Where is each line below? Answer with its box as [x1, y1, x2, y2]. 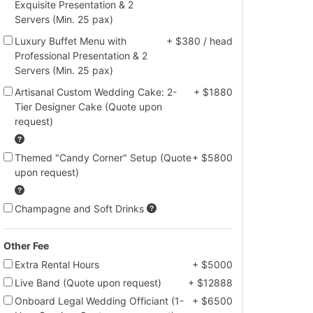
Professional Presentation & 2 [15, 49, 148, 61]
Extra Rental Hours [15, 259, 100, 271]
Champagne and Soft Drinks [15, 202, 145, 214]
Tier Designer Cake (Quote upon [15, 100, 163, 112]
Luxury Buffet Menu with [15, 34, 127, 47]
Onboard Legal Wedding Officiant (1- [15, 295, 184, 307]
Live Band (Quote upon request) [15, 277, 162, 289]
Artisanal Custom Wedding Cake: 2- [15, 85, 177, 98]
